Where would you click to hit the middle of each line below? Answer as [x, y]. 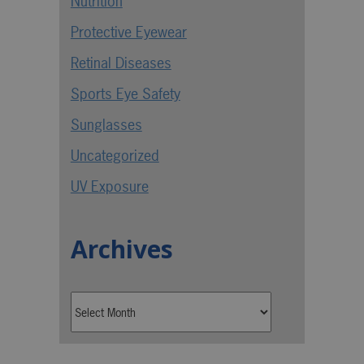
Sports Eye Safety [125, 94]
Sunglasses [106, 125]
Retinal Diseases [121, 63]
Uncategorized [115, 156]
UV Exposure [109, 187]
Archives [121, 249]
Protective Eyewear [128, 32]
